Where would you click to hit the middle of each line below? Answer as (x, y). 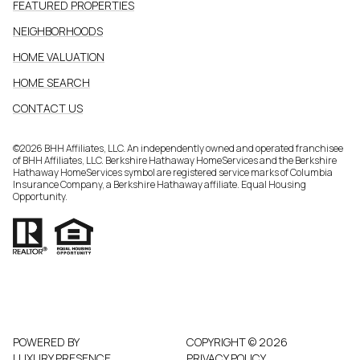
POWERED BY (46, 342)
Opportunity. (40, 196)
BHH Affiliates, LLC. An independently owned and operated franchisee (193, 148)
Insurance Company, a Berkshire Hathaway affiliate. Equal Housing (160, 184)
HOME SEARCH (51, 82)
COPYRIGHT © (223, 342)
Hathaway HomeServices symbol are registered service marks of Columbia (173, 172)
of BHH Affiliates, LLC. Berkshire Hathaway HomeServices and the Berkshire (175, 160)
